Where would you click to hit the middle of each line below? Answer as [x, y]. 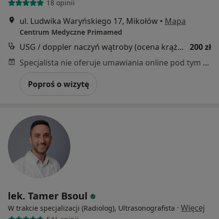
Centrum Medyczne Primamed [71, 32]
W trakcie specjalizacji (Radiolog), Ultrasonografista [91, 208]
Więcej [193, 208]
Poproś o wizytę [58, 84]
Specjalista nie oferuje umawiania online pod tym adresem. [206, 62]
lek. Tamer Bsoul [48, 196]
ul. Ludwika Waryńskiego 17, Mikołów [89, 21]
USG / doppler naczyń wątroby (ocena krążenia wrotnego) [181, 47]
